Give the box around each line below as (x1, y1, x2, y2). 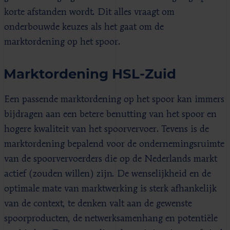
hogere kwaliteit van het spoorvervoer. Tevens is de (4, 124, 209, 134)
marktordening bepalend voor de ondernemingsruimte (4, 139, 224, 149)
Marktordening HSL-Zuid (4, 65, 176, 82)
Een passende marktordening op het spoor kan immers (4, 94, 224, 104)
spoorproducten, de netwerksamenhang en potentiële (4, 214, 218, 223)
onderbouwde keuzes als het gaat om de (4, 22, 164, 32)
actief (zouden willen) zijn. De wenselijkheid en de (4, 169, 211, 179)
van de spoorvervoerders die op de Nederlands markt (4, 154, 217, 164)
